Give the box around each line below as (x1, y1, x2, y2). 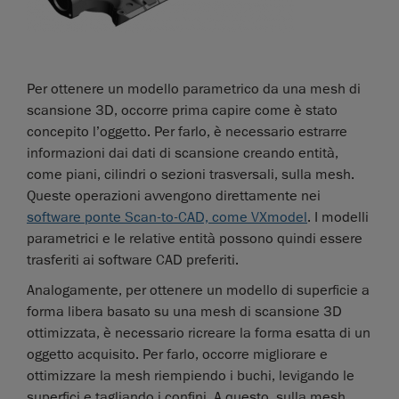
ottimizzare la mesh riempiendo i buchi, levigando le (27, 367, 354, 386)
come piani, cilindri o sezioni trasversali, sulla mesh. (27, 166, 354, 184)
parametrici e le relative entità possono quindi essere (27, 230, 362, 248)
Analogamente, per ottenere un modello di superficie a (27, 281, 370, 300)
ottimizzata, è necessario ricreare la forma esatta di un (27, 324, 370, 343)
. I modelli (307, 208, 369, 227)
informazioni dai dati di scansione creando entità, (27, 144, 338, 163)
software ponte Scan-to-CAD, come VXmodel (27, 208, 307, 227)
